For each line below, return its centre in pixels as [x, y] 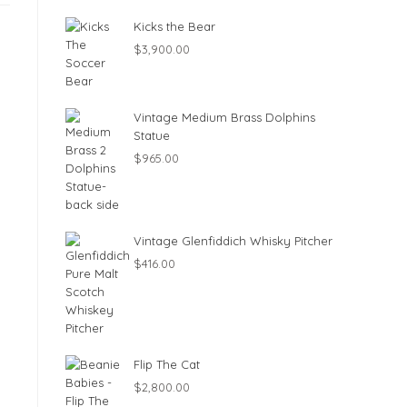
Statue [152, 135]
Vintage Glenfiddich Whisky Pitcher [233, 241]
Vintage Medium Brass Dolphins [224, 117]
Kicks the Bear [174, 26]
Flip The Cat [167, 364]
